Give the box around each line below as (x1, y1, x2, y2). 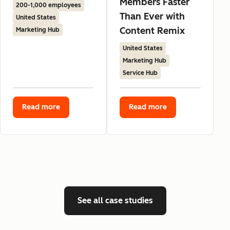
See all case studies (77, 196, 153, 206)
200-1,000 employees (16, 2, 81, 9)
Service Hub (123, 69, 158, 77)
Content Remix (120, 25, 185, 37)
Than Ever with (120, 11, 185, 23)
